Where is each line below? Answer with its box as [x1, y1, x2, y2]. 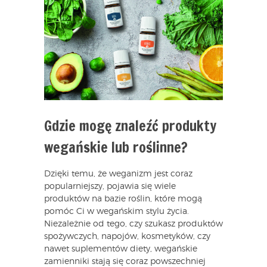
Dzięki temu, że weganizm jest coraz [44, 170, 193, 179]
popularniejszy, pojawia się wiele [44, 182, 176, 191]
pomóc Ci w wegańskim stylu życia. [44, 207, 189, 216]
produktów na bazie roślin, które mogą [44, 195, 202, 204]
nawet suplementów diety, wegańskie [44, 245, 197, 254]
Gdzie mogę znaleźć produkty [44, 116, 216, 136]
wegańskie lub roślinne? [44, 137, 188, 158]
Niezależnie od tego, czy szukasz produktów [44, 220, 223, 229]
